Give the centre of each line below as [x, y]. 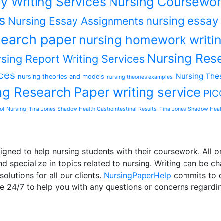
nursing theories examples [140, 77]
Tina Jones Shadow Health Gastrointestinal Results [93, 109]
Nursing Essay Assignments [76, 21]
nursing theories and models [61, 77]
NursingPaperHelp [137, 175]
